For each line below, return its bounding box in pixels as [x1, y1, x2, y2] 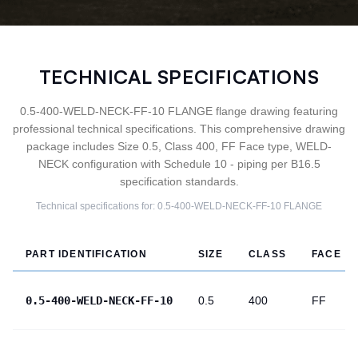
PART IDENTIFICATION [26, 249, 147, 260]
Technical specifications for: [36, 201, 157, 212]
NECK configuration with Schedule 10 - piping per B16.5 [38, 157, 320, 170]
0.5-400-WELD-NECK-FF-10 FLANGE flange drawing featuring [20, 105, 338, 117]
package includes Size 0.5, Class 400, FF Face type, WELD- [26, 140, 332, 153]
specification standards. [119, 175, 239, 188]
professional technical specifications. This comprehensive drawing [13, 122, 345, 135]
